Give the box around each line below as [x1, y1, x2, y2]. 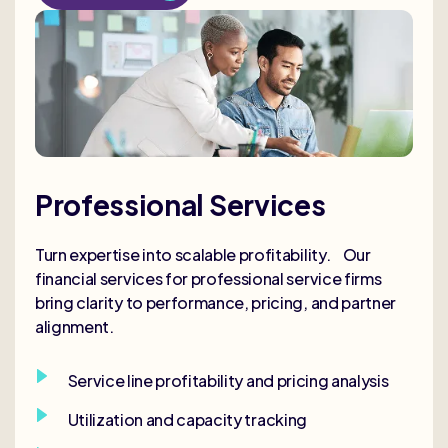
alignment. [35, 316, 114, 338]
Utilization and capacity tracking [67, 409, 307, 431]
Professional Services [35, 187, 326, 223]
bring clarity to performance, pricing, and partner [35, 292, 396, 314]
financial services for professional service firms [35, 268, 382, 290]
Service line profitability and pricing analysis [67, 370, 389, 392]
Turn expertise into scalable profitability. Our [35, 244, 371, 266]
